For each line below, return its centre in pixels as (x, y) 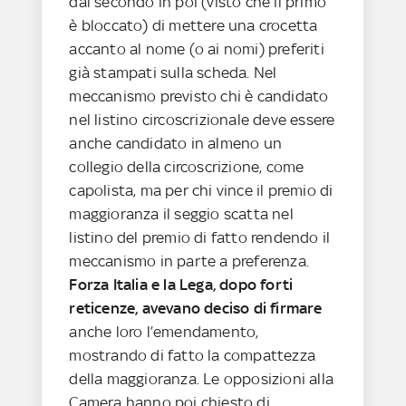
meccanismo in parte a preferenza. (189, 261)
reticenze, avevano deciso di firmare (196, 308)
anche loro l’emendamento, (164, 331)
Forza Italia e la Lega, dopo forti (181, 284)
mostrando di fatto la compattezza (193, 355)
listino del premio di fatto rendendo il (200, 237)
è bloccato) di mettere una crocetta (193, 25)
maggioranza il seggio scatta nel (181, 213)
